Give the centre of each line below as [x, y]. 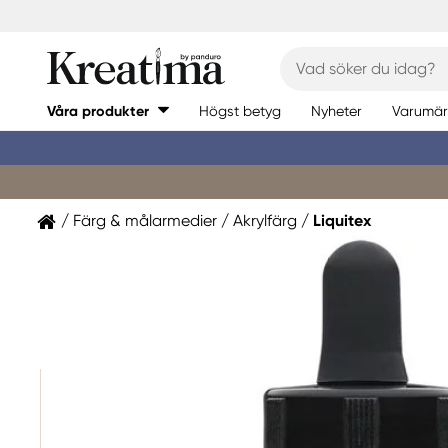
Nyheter [336, 110]
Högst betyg [240, 110]
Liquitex [342, 220]
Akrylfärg [265, 220]
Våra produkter [98, 111]
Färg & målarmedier [145, 220]
